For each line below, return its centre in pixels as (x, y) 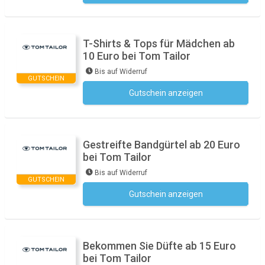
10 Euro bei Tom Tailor (137, 56)
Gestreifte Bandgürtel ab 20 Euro (161, 145)
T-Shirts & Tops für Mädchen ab (159, 43)
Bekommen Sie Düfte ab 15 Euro (159, 246)
